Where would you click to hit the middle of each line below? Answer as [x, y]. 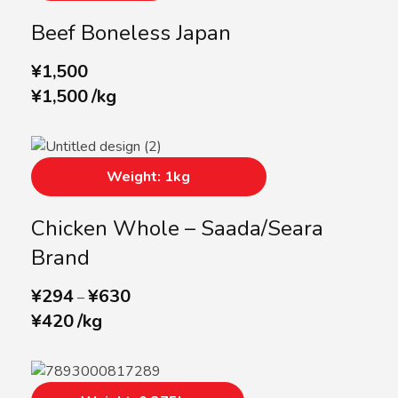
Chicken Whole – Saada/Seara [177, 229]
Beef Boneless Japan [131, 33]
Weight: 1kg [149, 177]
